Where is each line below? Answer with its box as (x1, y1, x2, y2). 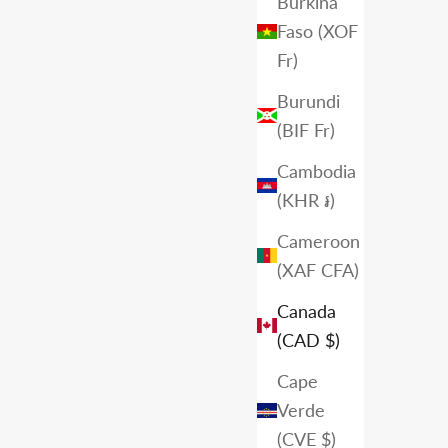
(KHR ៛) (277, 188, 335, 211)
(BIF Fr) (277, 118, 335, 141)
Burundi (277, 89, 340, 112)
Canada (277, 299, 336, 322)
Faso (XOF (277, 19, 358, 42)
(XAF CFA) (277, 258, 359, 281)
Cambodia (277, 159, 356, 182)
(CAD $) (277, 328, 340, 351)
